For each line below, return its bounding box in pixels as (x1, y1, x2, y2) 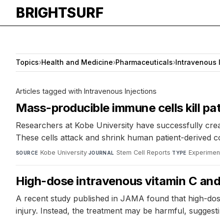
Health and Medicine (41, 58, 113, 67)
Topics (16, 58, 39, 67)
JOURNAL (88, 149, 114, 156)
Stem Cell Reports (116, 148, 171, 156)
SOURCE (16, 149, 38, 156)
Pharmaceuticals (115, 58, 173, 67)
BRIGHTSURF (16, 4, 103, 21)
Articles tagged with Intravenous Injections (16, 86, 157, 95)
